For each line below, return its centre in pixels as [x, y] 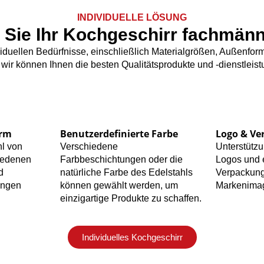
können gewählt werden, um [119, 186]
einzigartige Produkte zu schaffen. [131, 199]
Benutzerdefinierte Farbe [119, 134]
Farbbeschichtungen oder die [121, 160]
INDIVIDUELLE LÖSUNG [132, 18]
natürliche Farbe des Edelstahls [126, 173]
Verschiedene [89, 147]
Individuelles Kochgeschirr [132, 237]
